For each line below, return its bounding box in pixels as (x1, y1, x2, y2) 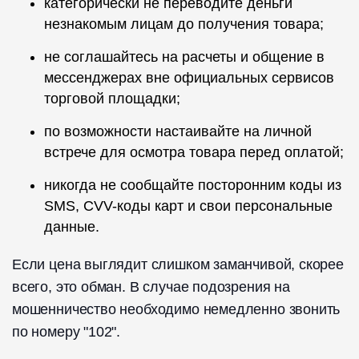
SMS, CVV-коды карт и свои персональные (44, 198, 333, 215)
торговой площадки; (44, 91, 180, 107)
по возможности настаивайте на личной (44, 123, 312, 140)
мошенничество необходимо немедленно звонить (12, 301, 341, 318)
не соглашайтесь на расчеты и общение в (44, 49, 325, 66)
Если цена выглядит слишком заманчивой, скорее (12, 256, 344, 273)
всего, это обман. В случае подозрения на (12, 279, 290, 296)
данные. (44, 219, 99, 236)
